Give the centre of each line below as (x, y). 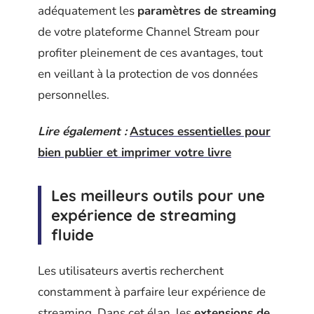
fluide (73, 235)
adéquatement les (88, 11)
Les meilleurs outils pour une (158, 196)
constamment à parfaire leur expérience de (152, 292)
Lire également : (82, 131)
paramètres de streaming (207, 11)
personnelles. (74, 95)
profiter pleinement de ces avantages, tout (150, 53)
